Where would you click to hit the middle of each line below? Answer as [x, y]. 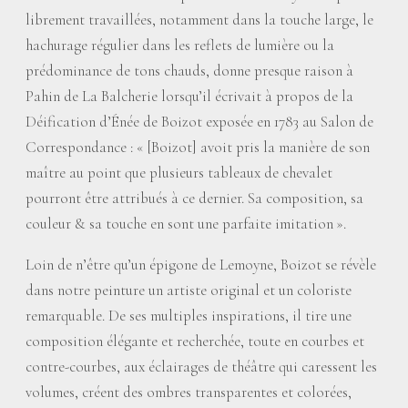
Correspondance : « [85, 147]
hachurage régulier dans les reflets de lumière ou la [180, 45]
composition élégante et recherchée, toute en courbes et [195, 341]
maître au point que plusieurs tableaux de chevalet [179, 173]
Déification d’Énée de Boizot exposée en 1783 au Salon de [199, 122]
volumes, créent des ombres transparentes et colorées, [189, 392]
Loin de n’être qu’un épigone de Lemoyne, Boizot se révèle [201, 265]
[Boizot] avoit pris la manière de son [258, 147]
